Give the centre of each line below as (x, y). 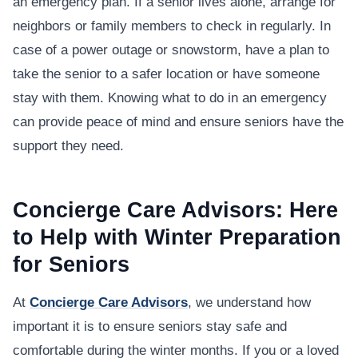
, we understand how (249, 303)
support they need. (68, 146)
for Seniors (71, 265)
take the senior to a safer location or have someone (166, 74)
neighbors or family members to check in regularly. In (172, 26)
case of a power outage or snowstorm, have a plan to (171, 50)
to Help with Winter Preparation (177, 237)
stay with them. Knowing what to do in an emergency (170, 98)
